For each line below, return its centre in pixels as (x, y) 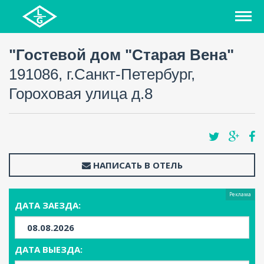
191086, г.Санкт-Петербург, (102, 74)
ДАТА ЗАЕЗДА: (48, 205)
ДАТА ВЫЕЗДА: (49, 249)
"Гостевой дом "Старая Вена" (121, 55)
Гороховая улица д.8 (81, 94)
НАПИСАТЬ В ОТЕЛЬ (136, 165)
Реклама (240, 194)
